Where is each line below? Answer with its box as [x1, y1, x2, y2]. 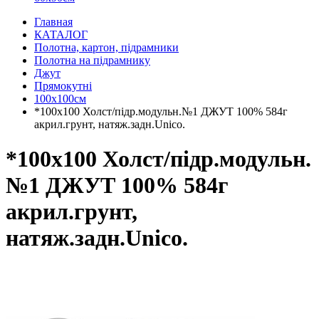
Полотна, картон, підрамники [34, 41, 179, 53]
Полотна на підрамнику [34, 54, 150, 66]
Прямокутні [34, 80, 92, 92]
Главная [34, 16, 73, 28]
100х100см [34, 93, 86, 105]
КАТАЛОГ [34, 28, 88, 41]
